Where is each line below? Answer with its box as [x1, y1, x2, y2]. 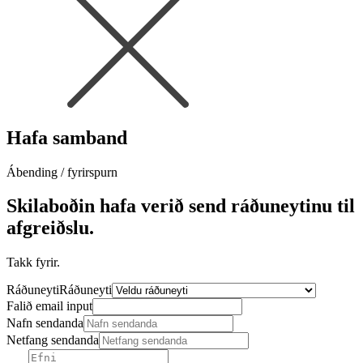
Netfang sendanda [6, 333, 99, 348]
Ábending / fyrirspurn [6, 164, 117, 179]
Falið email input [6, 299, 92, 314]
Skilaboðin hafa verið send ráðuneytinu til [6, 195, 355, 217]
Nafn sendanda [6, 316, 83, 331]
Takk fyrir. [6, 255, 60, 270]
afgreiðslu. [6, 217, 94, 239]
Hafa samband [6, 126, 127, 148]
